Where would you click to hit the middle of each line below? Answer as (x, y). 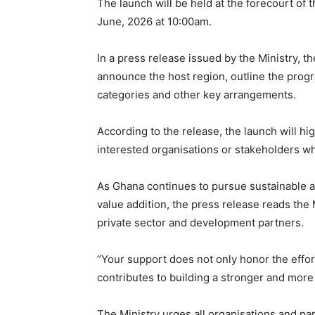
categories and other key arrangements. (197, 95)
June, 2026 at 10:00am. (154, 21)
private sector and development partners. (200, 223)
